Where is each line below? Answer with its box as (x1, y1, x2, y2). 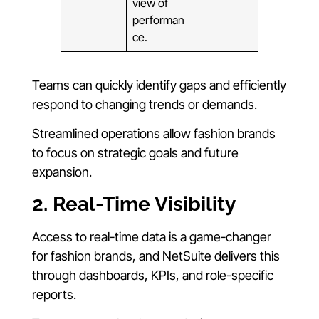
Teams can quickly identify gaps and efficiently (32, 78, 286, 93)
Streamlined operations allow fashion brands (32, 126, 276, 142)
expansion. (32, 164, 92, 180)
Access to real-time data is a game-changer (32, 229, 271, 244)
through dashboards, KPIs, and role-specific (32, 267, 273, 283)
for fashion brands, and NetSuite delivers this (32, 248, 280, 263)
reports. (32, 286, 76, 302)
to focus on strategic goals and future (32, 145, 239, 161)
